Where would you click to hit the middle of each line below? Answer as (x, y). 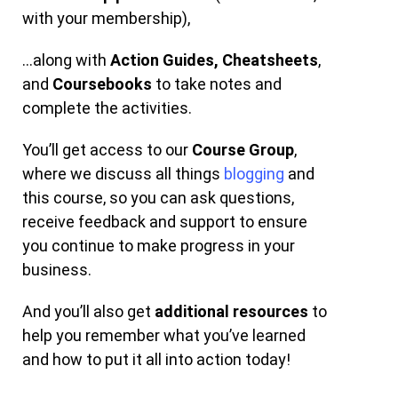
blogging (255, 174)
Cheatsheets (271, 60)
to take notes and (217, 84)
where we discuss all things (123, 174)
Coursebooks (103, 84)
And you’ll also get (89, 312)
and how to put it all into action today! (159, 360)
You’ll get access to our (107, 150)
